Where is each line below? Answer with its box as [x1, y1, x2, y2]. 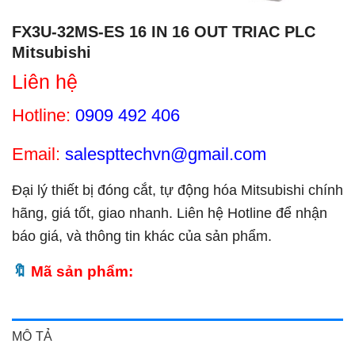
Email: [12, 143, 60, 164]
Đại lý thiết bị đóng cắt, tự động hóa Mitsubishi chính [12, 181, 343, 198]
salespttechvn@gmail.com [65, 143, 266, 164]
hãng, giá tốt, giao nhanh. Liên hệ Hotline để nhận [12, 204, 327, 221]
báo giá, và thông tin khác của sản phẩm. [12, 227, 272, 244]
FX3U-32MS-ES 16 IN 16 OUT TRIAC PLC [12, 22, 315, 40]
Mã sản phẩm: [31, 261, 133, 280]
